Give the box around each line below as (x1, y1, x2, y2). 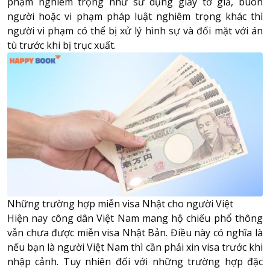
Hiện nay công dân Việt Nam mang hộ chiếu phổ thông (7, 212, 263, 225)
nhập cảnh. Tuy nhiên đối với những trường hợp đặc (7, 255, 263, 269)
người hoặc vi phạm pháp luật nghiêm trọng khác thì (7, 10, 263, 24)
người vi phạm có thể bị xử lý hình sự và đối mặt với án (7, 24, 263, 38)
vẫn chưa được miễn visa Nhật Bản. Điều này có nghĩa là (7, 226, 263, 240)
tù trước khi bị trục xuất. (7, 39, 116, 52)
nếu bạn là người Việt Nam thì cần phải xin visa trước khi (7, 240, 263, 254)
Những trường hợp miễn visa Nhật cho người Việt (7, 197, 233, 211)
